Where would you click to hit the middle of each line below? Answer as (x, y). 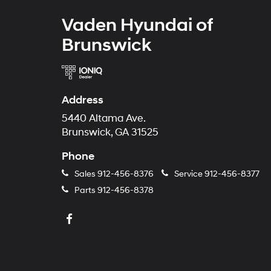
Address (83, 100)
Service (188, 174)
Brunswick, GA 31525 (110, 132)
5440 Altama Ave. (104, 119)
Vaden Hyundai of (137, 25)
